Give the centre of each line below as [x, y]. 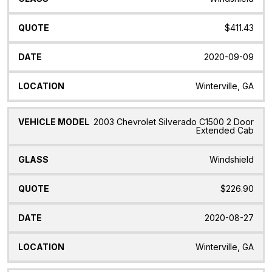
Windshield [232, 160]
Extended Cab [225, 131]
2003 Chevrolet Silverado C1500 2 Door [174, 122]
